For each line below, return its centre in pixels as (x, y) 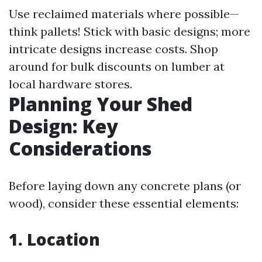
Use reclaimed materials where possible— (124, 14)
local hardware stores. (70, 84)
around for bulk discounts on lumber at (117, 66)
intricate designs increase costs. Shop (113, 49)
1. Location (54, 239)
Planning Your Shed (101, 104)
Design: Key (63, 126)
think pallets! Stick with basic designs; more (130, 31)
